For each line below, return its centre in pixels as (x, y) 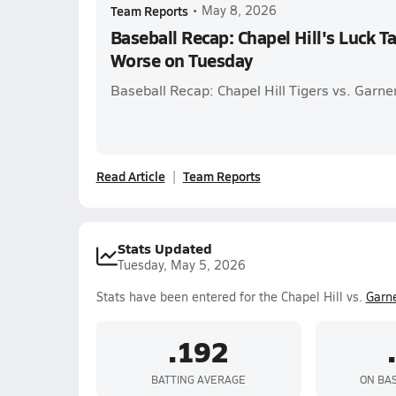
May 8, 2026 (239, 10)
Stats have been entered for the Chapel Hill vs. (231, 297)
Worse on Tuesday (181, 60)
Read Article (130, 176)
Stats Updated (164, 248)
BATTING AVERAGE (198, 379)
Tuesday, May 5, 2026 (181, 265)
